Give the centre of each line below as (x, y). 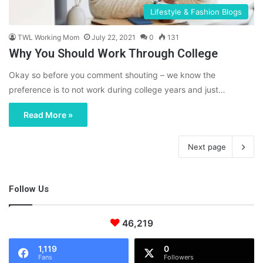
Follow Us (29, 189)
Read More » (48, 115)
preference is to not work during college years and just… (117, 90)
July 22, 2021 (114, 38)
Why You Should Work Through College (113, 54)
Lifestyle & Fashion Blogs (196, 12)
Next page (207, 147)
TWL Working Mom (48, 38)
